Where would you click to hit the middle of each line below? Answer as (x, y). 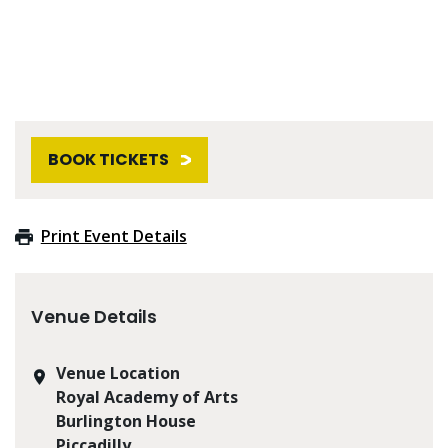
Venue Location (118, 372)
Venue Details (94, 316)
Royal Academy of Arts (147, 396)
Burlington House (126, 420)
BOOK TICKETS (108, 159)
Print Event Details (113, 235)
